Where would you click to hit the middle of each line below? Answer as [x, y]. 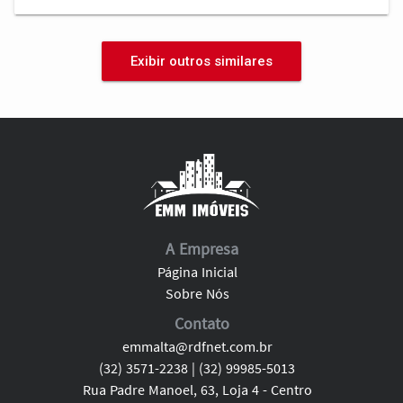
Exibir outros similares [201, 61]
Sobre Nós [197, 293]
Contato [201, 323]
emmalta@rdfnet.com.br [197, 346]
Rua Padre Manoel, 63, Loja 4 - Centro [197, 389]
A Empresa [201, 248]
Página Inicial [197, 271]
